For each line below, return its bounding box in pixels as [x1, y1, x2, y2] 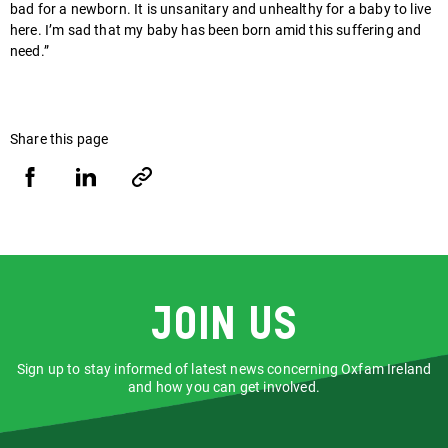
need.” [10, 43, 53, 61]
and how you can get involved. [128, 378, 320, 396]
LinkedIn [76, 220, 138, 240]
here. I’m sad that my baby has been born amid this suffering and [10, 22, 422, 40]
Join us [150, 303, 298, 349]
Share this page [10, 131, 109, 148]
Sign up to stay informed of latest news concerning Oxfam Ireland [16, 360, 432, 378]
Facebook [20, 220, 91, 240]
